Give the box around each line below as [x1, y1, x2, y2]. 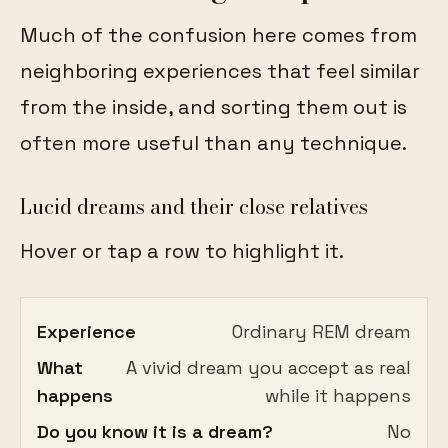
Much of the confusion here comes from [20, 22, 417, 49]
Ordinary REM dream [232, 320, 411, 344]
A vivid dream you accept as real [126, 356, 411, 380]
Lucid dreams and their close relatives [20, 191, 368, 223]
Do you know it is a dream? [37, 420, 273, 444]
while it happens [265, 384, 411, 408]
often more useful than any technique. [20, 130, 407, 157]
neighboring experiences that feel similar [20, 58, 420, 85]
